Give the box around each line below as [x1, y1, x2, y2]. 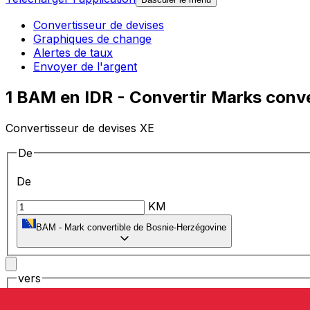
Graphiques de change [33, 32, 152, 46]
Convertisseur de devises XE [6, 120, 154, 135]
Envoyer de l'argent [33, 60, 137, 74]
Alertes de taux [33, 46, 113, 60]
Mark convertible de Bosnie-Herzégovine [64, 222, 226, 233]
